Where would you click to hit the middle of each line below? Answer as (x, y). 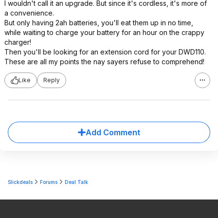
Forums (49, 182)
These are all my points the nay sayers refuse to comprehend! (104, 61)
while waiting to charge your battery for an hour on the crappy (104, 32)
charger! (18, 42)
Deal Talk (76, 182)
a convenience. (29, 13)
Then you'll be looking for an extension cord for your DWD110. (105, 52)
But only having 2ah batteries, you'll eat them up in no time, (99, 22)
